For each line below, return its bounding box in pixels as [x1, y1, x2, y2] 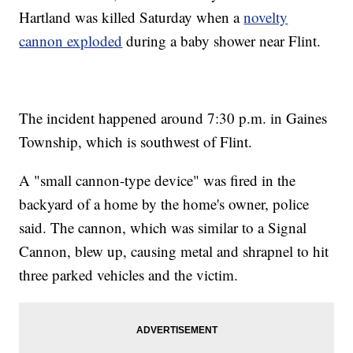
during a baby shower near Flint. [122, 31, 321, 51]
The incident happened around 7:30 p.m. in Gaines [19, 108, 328, 128]
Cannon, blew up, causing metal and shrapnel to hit [19, 241, 329, 262]
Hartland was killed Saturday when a [19, 7, 244, 28]
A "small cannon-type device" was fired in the [19, 170, 296, 191]
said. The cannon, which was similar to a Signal [19, 217, 307, 238]
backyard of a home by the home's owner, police [19, 194, 310, 214]
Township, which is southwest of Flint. [19, 132, 253, 152]
